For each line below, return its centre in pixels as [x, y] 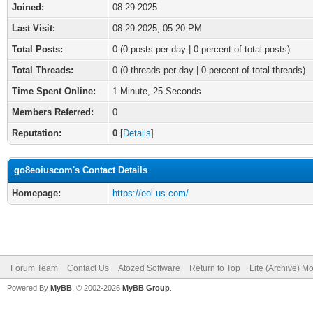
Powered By [29, 288]
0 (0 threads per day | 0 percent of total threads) [209, 70]
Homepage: [36, 193]
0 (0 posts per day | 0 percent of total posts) [201, 49]
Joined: [28, 7]
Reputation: [37, 133]
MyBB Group [146, 288]
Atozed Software [149, 268]
